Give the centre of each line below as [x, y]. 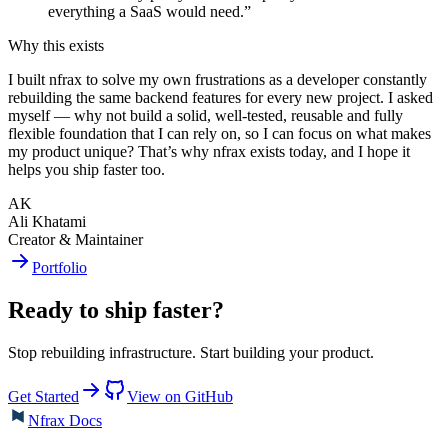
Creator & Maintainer [75, 240]
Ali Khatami [47, 222]
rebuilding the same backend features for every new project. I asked [220, 98]
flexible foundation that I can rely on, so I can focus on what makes [219, 134]
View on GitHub [180, 397]
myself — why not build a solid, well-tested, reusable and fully [205, 116]
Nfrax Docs [65, 421]
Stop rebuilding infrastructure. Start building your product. [191, 353]
